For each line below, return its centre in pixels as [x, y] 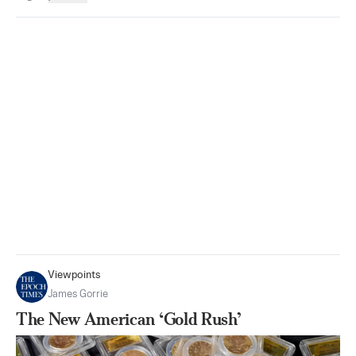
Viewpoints [74, 275]
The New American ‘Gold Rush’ [129, 319]
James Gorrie [78, 294]
